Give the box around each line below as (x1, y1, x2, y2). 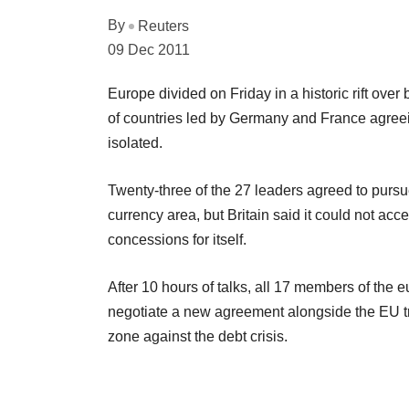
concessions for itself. (108, 231, 246, 247)
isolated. (108, 134, 163, 151)
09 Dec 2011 (108, 41, 190, 58)
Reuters (138, 17, 189, 34)
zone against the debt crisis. (108, 328, 288, 344)
